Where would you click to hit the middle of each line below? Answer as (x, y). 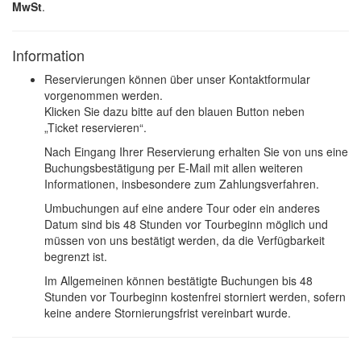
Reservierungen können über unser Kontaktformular (177, 79)
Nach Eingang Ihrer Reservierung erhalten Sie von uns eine (196, 152)
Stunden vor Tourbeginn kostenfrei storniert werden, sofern (195, 297)
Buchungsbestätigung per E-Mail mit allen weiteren (174, 168)
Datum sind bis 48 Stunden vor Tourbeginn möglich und (186, 224)
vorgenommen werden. (104, 95)
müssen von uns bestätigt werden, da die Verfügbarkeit (185, 241)
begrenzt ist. (76, 257)
